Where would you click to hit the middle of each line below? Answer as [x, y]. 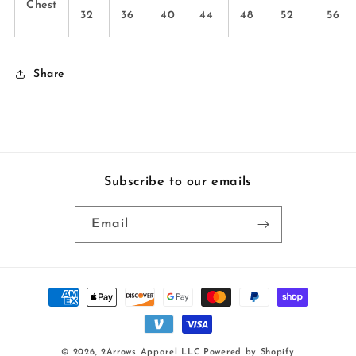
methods [52, 311]
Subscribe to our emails [178, 182]
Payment [54, 290]
